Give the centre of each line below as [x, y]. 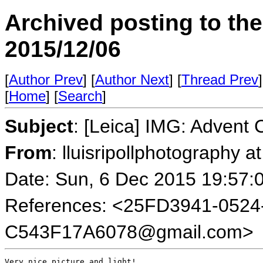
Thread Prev [220, 80]
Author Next [132, 80]
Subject [39, 126]
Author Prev [46, 80]
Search [80, 96]
